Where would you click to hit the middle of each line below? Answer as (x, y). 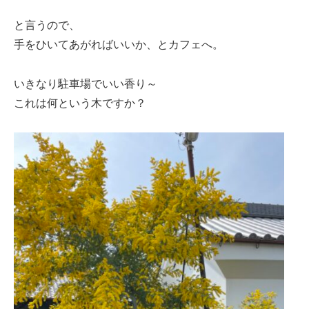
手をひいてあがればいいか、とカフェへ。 (119, 44)
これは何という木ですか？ (80, 103)
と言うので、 (47, 25)
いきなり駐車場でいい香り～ (86, 83)
